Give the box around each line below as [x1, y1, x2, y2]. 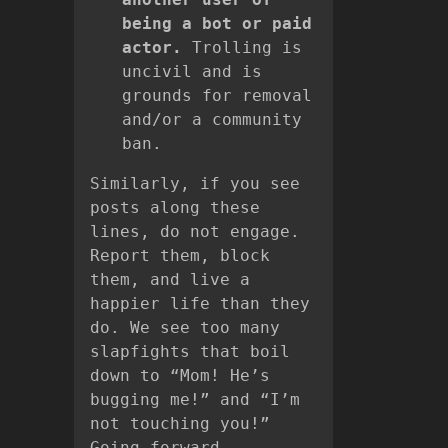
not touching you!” [90, 413, 270, 433]
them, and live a [90, 269, 250, 289]
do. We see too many [90, 317, 280, 337]
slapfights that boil [90, 341, 290, 361]
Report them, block [90, 245, 270, 265]
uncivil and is [122, 61, 262, 81]
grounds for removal [122, 85, 312, 105]
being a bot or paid [122, 13, 312, 33]
